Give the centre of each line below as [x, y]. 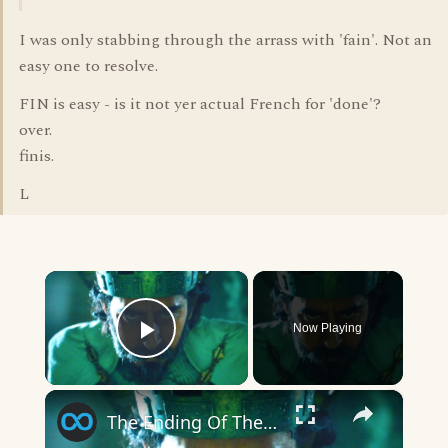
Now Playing [328, 328]
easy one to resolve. [88, 66]
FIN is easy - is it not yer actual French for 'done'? [200, 104]
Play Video [218, 357]
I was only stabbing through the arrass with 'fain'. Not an [225, 40]
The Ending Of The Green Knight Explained [269, 422]
